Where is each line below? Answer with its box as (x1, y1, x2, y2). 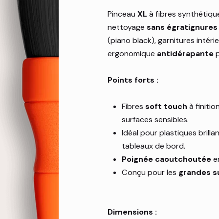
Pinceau (108, 9, 138, 20)
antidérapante (157, 48, 214, 59)
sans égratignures (147, 22, 218, 33)
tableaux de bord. (122, 141, 186, 152)
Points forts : (108, 75, 159, 86)
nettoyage (108, 22, 147, 33)
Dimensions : (108, 207, 157, 218)
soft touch (145, 101, 188, 112)
